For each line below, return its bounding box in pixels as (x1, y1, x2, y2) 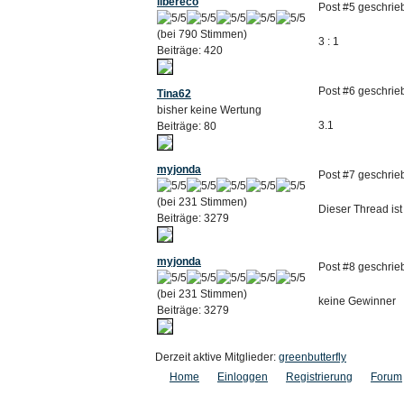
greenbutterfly (279, 351, 346, 363)
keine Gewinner (318, 295, 396, 308)
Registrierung (286, 371, 353, 383)
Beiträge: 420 (157, 44, 223, 57)
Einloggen (217, 371, 268, 383)
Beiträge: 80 (157, 120, 216, 133)
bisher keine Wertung (157, 104, 262, 116)
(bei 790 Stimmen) (157, 28, 247, 41)
